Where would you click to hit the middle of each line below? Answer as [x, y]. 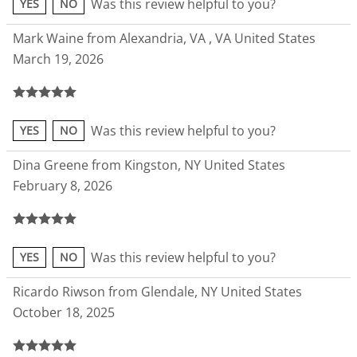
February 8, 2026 [63, 186]
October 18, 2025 [64, 313]
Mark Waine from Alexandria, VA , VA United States [164, 39]
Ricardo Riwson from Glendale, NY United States [157, 292]
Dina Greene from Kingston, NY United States [149, 165]
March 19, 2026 [58, 59]
